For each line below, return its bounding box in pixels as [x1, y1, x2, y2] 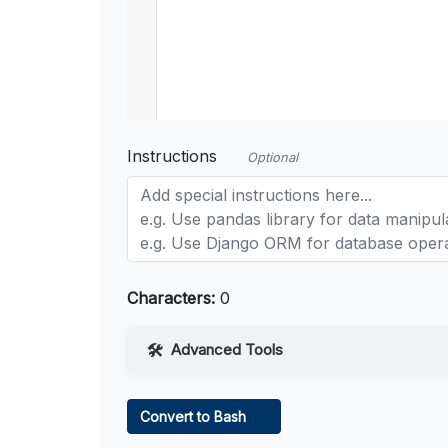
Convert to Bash [140, 408, 250, 426]
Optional [247, 150, 298, 166]
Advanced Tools [171, 340, 283, 360]
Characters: [127, 288, 215, 309]
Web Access [161, 385, 248, 403]
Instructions [127, 146, 217, 167]
